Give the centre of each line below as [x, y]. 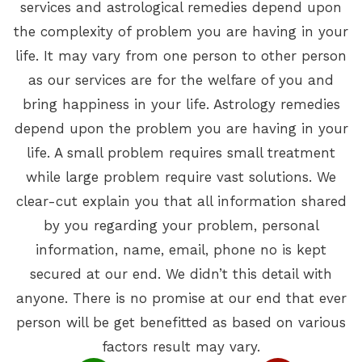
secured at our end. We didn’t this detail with [181, 274]
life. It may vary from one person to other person [181, 55]
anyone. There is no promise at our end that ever [181, 298]
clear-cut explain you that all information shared [181, 201]
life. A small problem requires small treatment [181, 152]
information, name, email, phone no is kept [181, 249]
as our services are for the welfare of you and [181, 80]
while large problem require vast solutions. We [181, 177]
